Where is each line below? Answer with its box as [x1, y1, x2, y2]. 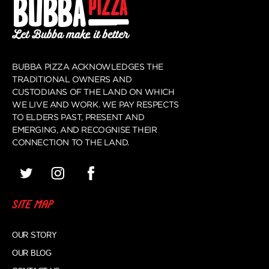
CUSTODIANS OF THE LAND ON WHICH [12, 87, 175, 97]
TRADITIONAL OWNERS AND [12, 74, 132, 84]
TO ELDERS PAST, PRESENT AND [12, 112, 145, 122]
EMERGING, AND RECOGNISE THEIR [12, 125, 157, 134]
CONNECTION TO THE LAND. [12, 138, 129, 147]
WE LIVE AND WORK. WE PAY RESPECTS [12, 100, 179, 109]
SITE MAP [12, 196, 53, 216]
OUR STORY [12, 231, 57, 240]
